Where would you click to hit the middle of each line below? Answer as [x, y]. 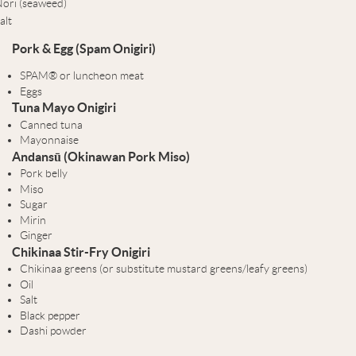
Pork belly [44, 173]
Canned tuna [52, 124]
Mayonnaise [50, 140]
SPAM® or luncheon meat [82, 75]
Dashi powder [54, 331]
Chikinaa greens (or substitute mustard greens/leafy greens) [164, 269]
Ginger [37, 235]
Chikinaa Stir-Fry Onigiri [81, 252]
